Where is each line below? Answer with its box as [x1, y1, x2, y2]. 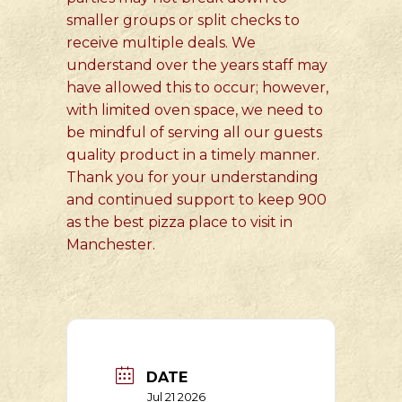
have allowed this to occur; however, [66, 79, 328, 96]
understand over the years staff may [66, 57, 328, 74]
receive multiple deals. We [66, 34, 256, 51]
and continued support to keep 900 [66, 191, 327, 208]
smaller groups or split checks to [66, 12, 300, 29]
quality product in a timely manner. [66, 146, 319, 163]
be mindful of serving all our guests [66, 124, 322, 141]
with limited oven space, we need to [66, 101, 323, 118]
